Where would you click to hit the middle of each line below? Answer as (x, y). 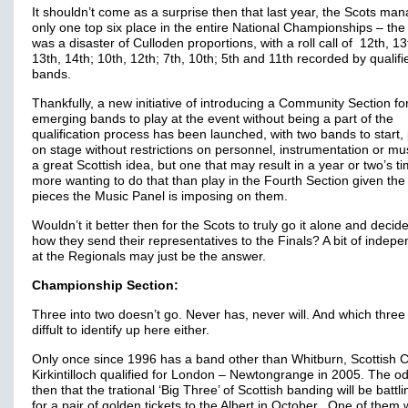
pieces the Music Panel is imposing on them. (160, 196)
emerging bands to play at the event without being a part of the (213, 119)
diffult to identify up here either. (121, 330)
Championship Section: (105, 286)
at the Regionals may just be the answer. (149, 256)
